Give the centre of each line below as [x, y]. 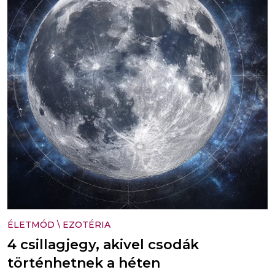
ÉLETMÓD [31, 224]
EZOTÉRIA [87, 224]
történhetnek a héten [84, 263]
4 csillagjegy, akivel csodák [103, 244]
